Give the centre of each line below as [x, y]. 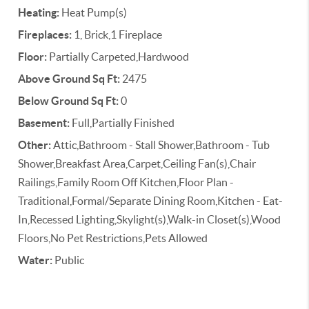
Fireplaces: [45, 34]
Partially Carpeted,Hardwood [118, 57]
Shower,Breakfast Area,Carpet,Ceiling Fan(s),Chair [137, 163]
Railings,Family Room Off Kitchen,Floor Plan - [126, 182]
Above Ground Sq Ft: [69, 79]
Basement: [44, 123]
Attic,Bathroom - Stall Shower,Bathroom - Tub [161, 145]
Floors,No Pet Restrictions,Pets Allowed [113, 238]
